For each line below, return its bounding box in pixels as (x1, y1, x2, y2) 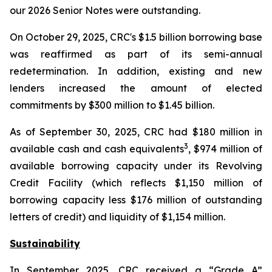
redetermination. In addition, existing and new (10, 65, 262, 77)
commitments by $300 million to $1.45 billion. (10, 99, 214, 111)
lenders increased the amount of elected (10, 82, 262, 94)
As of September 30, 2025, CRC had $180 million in (10, 126, 262, 138)
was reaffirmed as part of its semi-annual (10, 48, 262, 60)
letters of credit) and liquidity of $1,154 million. (10, 211, 225, 223)
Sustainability (10, 237, 80, 250)
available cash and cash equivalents (10, 143, 184, 155)
